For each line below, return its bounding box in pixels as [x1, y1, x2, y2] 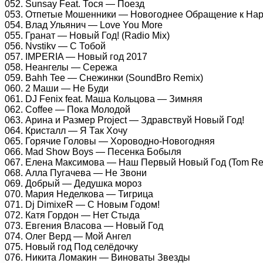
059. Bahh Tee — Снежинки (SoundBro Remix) [5, 72, 203, 83]
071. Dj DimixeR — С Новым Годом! [5, 199, 160, 210]
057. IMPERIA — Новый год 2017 [5, 51, 147, 62]
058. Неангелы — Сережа [5, 62, 117, 72]
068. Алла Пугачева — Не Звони [5, 167, 147, 178]
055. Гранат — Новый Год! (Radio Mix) [5, 30, 170, 41]
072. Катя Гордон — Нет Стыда [5, 210, 140, 220]
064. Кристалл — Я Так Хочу [5, 125, 127, 136]
